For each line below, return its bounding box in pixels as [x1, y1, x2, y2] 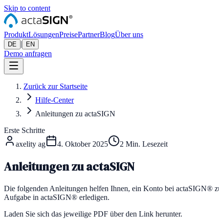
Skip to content [4, 4, 50, 12]
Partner [78, 30, 100, 39]
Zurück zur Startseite [23, 82, 88, 90]
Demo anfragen [4, 49, 52, 58]
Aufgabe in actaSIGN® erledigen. [4, 193, 109, 201]
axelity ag [16, 140, 45, 148]
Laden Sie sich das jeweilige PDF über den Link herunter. [4, 209, 182, 218]
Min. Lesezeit [126, 140, 168, 148]
